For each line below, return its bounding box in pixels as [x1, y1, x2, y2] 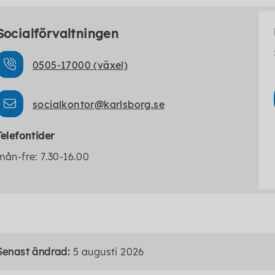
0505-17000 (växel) [32, 59, 128, 71]
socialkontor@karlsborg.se [32, 98, 165, 110]
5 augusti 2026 [73, 246, 144, 258]
